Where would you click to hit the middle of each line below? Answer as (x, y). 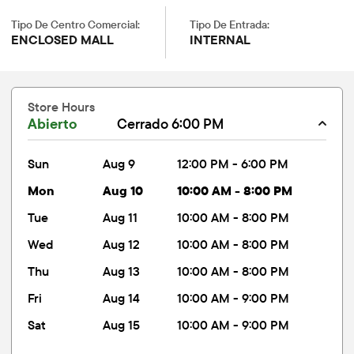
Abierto (53, 124)
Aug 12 (121, 244)
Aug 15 (121, 325)
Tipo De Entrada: (229, 24)
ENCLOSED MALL (62, 40)
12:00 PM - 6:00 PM (233, 164)
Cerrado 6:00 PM (198, 124)
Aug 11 (120, 217)
